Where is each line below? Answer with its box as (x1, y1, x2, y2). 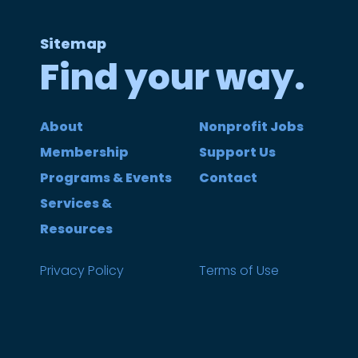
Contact (198, 169, 257, 188)
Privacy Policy (40, 261, 124, 280)
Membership (40, 143, 129, 162)
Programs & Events (40, 169, 172, 188)
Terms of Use (198, 261, 279, 280)
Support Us (198, 143, 276, 162)
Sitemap (40, 34, 106, 54)
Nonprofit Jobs (198, 117, 304, 137)
